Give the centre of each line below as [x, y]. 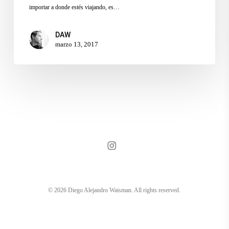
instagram [110, 139]
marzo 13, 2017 [76, 44]
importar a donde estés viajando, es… [74, 7]
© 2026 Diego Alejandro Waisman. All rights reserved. [114, 190]
